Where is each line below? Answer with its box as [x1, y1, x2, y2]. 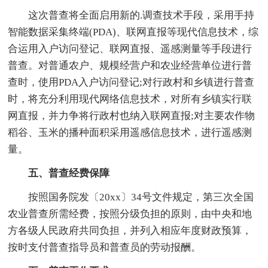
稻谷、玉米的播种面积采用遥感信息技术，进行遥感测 [8, 126, 252, 138]
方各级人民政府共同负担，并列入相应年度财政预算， [8, 224, 252, 236]
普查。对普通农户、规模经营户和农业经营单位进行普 [8, 59, 252, 71]
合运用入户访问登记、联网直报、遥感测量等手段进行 [8, 42, 252, 54]
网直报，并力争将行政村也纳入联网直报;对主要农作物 [8, 109, 255, 121]
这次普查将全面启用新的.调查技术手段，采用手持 [8, 9, 255, 21]
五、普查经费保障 [28, 167, 110, 179]
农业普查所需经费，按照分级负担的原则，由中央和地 [8, 208, 252, 220]
